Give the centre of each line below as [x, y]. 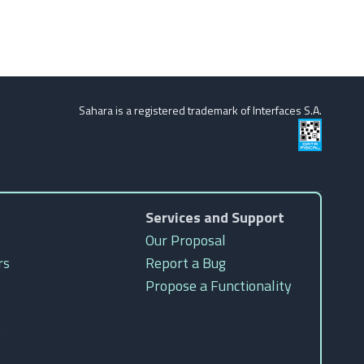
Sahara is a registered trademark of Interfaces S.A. [200, 110]
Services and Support [215, 218]
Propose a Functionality [219, 286]
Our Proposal [186, 240]
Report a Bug [186, 263]
